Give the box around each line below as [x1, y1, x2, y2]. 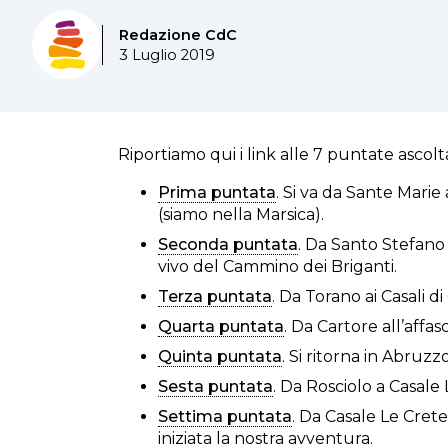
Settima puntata [158, 407, 292, 426]
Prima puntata [158, 183, 276, 202]
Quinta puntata [158, 347, 282, 366]
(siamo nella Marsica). [158, 205, 324, 224]
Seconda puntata [158, 235, 298, 254]
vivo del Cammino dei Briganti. [158, 257, 397, 276]
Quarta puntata [158, 317, 284, 336]
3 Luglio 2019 [119, 46, 215, 64]
